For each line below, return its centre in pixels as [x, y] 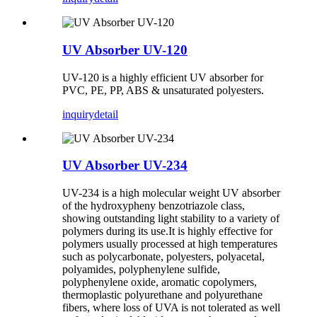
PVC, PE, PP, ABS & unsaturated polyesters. [163, 90]
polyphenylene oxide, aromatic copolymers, [160, 282]
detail [106, 114]
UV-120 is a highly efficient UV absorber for [163, 77]
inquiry [78, 114]
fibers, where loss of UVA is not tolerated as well [171, 308]
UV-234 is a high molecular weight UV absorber [171, 193]
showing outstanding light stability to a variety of [171, 219]
